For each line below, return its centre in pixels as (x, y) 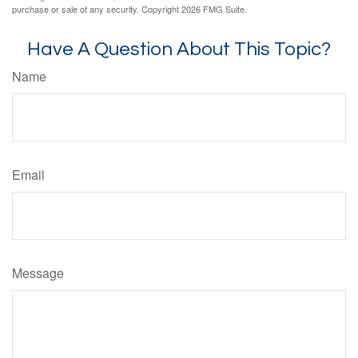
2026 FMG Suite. (214, 9)
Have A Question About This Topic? (179, 50)
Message (38, 273)
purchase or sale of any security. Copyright (97, 9)
